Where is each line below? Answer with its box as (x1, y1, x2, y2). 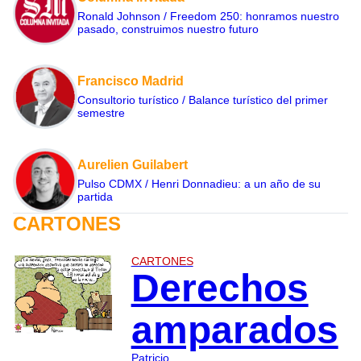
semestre (77, 106, 125, 120)
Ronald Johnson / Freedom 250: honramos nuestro (77, 10, 339, 23)
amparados (131, 309, 338, 352)
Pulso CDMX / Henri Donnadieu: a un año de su (77, 177, 321, 191)
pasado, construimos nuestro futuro (77, 23, 259, 36)
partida (77, 190, 113, 204)
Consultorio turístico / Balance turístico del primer (77, 93, 328, 107)
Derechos (131, 267, 309, 310)
